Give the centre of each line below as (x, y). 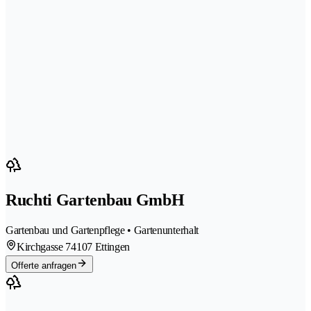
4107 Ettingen (101, 246)
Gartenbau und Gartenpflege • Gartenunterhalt (102, 230)
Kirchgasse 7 (44, 246)
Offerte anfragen (44, 265)
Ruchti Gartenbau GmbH (95, 200)
